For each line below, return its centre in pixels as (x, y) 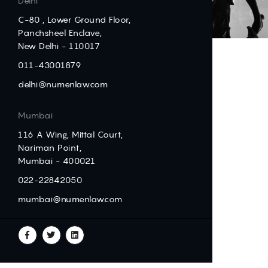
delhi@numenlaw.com (63, 84)
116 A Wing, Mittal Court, (71, 135)
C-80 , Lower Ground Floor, (74, 20)
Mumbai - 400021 (57, 161)
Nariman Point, (50, 148)
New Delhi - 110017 (59, 46)
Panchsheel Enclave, (60, 33)
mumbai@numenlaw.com (70, 199)
